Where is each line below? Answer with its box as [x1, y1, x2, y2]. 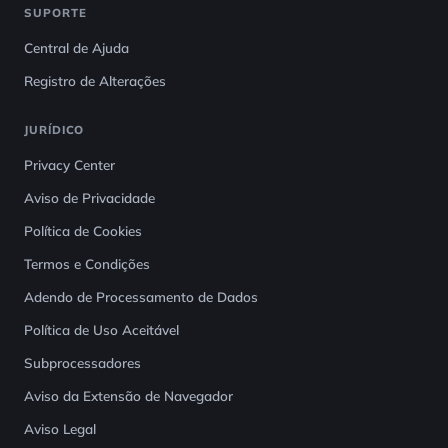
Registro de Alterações [24, 72, 166, 89]
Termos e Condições [24, 255, 150, 272]
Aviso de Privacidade [24, 189, 155, 206]
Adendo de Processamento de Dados [24, 288, 258, 305]
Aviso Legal [24, 420, 96, 437]
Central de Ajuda [24, 39, 129, 56]
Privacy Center [24, 156, 115, 173]
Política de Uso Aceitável [24, 321, 179, 338]
